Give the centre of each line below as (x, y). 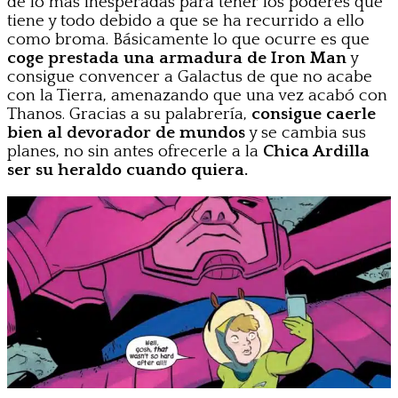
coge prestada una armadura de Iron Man (177, 58)
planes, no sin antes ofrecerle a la (135, 151)
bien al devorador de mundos (126, 132)
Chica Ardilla (316, 151)
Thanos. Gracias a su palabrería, (127, 114)
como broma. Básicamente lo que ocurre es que (188, 39)
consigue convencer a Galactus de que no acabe (190, 76)
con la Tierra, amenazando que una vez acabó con (197, 95)
